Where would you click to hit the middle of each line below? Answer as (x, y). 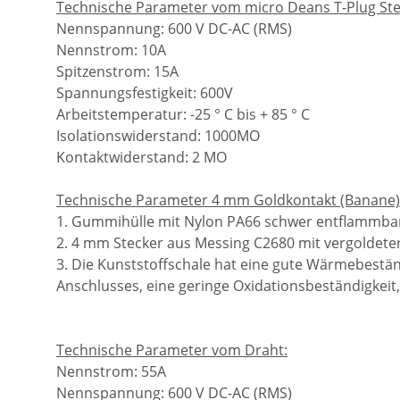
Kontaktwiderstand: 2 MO (142, 157)
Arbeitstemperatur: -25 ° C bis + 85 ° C (183, 114)
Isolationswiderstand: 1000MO (158, 135)
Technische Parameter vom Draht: (172, 350)
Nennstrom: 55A (111, 371)
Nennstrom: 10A (111, 50)
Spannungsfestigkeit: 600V (145, 92)
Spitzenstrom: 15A (117, 71)
